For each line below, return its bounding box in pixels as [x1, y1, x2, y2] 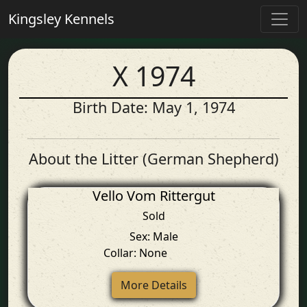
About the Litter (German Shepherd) [28, 149, 279, 169]
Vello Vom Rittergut [92, 186, 215, 205]
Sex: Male [129, 229, 178, 244]
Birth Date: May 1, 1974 [72, 97, 235, 117]
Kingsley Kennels [8, 10, 114, 28]
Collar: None [103, 245, 170, 260]
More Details [120, 278, 187, 293]
